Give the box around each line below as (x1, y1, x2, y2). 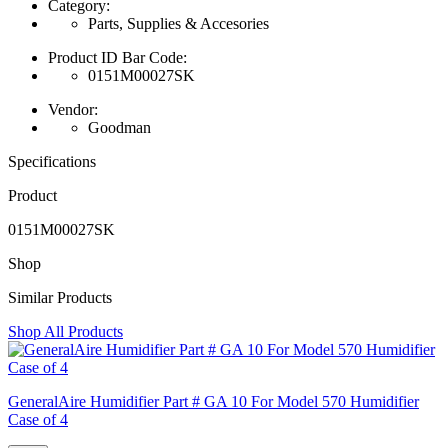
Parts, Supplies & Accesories (88, 14, 269, 32)
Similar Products (8, 288, 112, 306)
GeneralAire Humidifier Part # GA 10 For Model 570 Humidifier (8, 392, 419, 410)
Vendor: (48, 100, 98, 118)
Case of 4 (8, 410, 68, 428)
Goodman (88, 118, 151, 136)
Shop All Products (8, 322, 123, 340)
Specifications (8, 152, 96, 170)
